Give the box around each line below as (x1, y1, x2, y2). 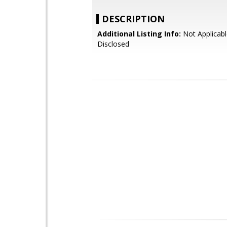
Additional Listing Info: (97, 29, 181, 39)
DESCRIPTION (102, 13, 165, 25)
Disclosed (97, 39, 129, 49)
